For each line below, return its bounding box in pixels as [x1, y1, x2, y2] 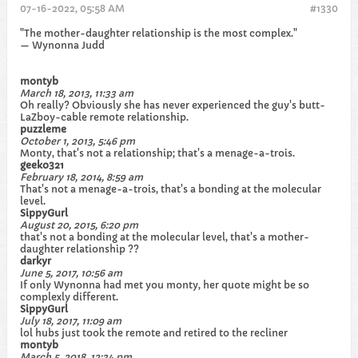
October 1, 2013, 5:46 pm [20, 135, 135, 147]
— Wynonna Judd [20, 39, 105, 51]
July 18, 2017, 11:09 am [20, 315, 121, 327]
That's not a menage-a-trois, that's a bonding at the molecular [20, 183, 321, 195]
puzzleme [20, 123, 66, 135]
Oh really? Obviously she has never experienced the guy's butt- [20, 99, 325, 111]
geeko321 [20, 159, 64, 171]
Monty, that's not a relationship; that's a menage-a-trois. [20, 147, 295, 159]
